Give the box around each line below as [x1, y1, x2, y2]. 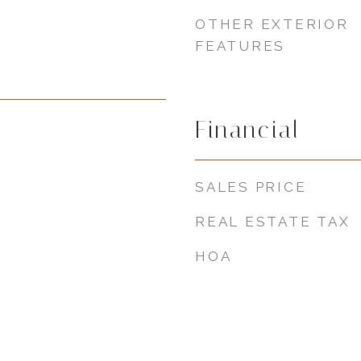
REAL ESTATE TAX [195, 214, 351, 230]
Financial [195, 116, 301, 143]
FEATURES [195, 38, 285, 54]
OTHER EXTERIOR [195, 16, 349, 32]
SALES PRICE [195, 179, 307, 195]
